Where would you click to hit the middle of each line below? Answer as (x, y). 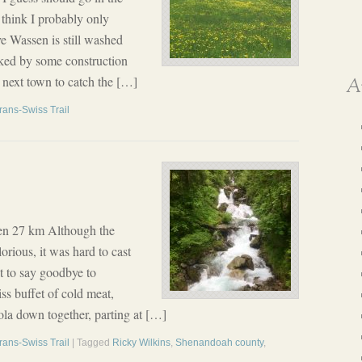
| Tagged (92, 343)
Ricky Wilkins (141, 343)
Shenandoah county (219, 343)
